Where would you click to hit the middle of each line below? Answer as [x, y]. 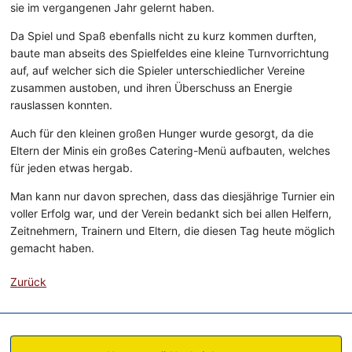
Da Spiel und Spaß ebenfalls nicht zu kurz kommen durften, [164, 36]
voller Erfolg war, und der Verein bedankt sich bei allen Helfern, [171, 214]
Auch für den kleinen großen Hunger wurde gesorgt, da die [162, 134]
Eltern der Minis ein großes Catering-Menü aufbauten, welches [170, 151]
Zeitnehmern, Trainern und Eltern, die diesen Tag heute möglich [173, 231]
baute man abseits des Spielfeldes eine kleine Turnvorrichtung [170, 53]
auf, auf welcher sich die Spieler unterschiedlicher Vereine [158, 71]
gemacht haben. [53, 248]
